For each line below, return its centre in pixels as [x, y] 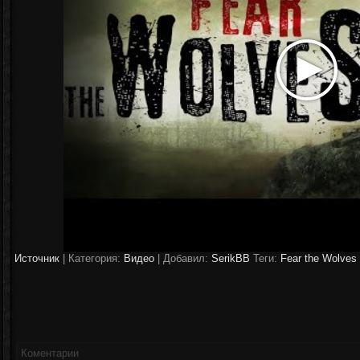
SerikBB [231, 258]
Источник [37, 258]
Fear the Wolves [319, 258]
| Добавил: [183, 258]
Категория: [94, 258]
